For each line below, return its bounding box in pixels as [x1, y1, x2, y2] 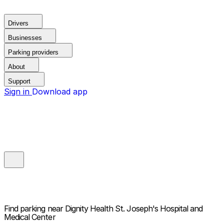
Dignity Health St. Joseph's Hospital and [64, 203, 203, 214]
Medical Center [4, 212, 55, 222]
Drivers [8, 19, 28, 27]
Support [8, 77, 30, 85]
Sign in [4, 86, 32, 96]
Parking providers [8, 48, 58, 56]
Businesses [8, 34, 42, 41]
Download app [32, 86, 87, 96]
